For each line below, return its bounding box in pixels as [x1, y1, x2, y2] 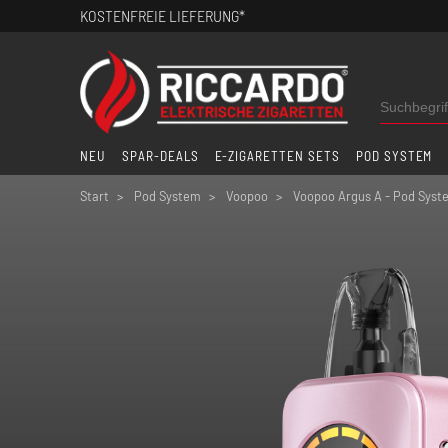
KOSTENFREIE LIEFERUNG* [80, 6, 245, 25]
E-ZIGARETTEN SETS [214, 147, 340, 164]
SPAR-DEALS [121, 147, 199, 164]
